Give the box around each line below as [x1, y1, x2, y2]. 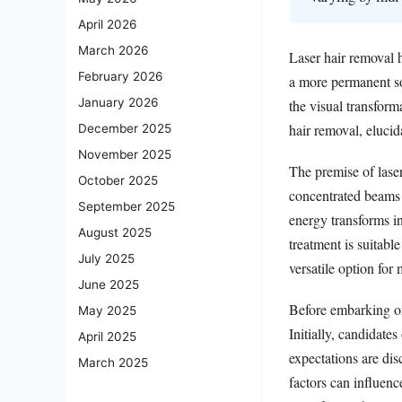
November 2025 [78, 147, 171, 162]
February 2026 [78, 69, 162, 84]
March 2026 [78, 43, 148, 58]
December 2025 [78, 121, 171, 136]
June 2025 [78, 277, 139, 293]
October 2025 [78, 173, 158, 188]
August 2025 [78, 225, 152, 240]
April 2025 [78, 329, 136, 345]
